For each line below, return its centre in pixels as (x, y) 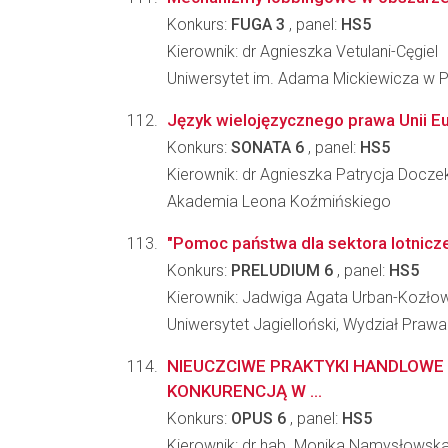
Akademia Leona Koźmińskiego (279, 201)
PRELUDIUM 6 (282, 270)
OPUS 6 (258, 418)
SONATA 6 (267, 147)
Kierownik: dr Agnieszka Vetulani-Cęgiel (302, 51)
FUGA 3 (258, 24)
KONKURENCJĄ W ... (244, 391)
